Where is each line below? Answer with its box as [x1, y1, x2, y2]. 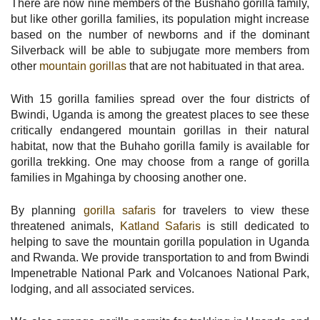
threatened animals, [11, 219, 120, 232]
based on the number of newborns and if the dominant [11, 28, 309, 41]
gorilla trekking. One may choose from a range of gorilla [11, 155, 309, 168]
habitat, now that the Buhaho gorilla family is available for [11, 139, 309, 152]
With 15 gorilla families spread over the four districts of [11, 92, 309, 105]
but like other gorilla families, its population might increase [11, 12, 309, 25]
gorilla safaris [83, 204, 156, 216]
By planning [11, 204, 84, 216]
